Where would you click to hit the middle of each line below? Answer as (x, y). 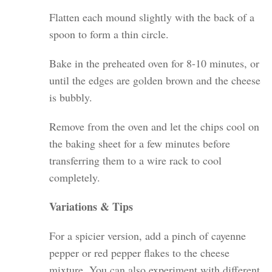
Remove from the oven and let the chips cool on (155, 127)
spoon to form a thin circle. (109, 34)
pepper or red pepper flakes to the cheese (140, 253)
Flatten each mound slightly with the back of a (152, 17)
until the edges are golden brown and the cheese (155, 80)
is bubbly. (71, 97)
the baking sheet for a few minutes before (140, 144)
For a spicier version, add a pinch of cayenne (148, 236)
